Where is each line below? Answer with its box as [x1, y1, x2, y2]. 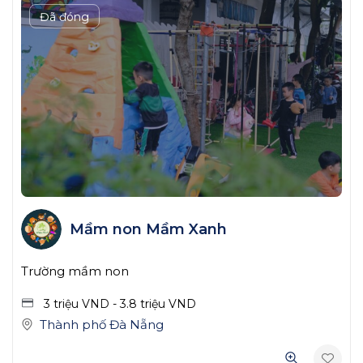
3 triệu [44, 296, 82, 311]
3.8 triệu [120, 296, 169, 311]
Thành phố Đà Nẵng [40, 316, 164, 332]
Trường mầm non [21, 263, 129, 280]
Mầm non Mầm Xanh [69, 220, 227, 238]
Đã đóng [40, 9, 89, 24]
